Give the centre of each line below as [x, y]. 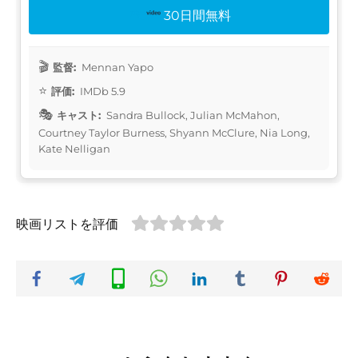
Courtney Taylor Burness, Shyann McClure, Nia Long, [174, 132]
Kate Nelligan [74, 148]
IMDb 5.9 [101, 91]
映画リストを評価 [67, 224]
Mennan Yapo [116, 67]
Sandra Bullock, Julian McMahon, [192, 115]
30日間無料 [198, 15]
